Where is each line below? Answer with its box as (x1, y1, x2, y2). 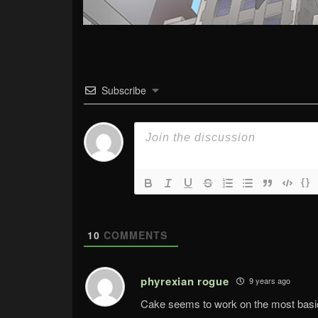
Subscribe (102, 82, 146, 97)
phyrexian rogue (141, 273, 229, 289)
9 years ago (246, 275, 290, 287)
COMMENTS (100, 227, 168, 242)
